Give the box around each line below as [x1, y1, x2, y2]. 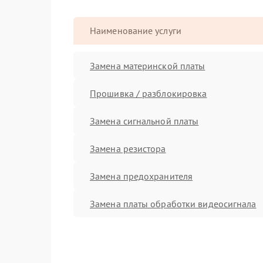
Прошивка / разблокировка [90, 87, 207, 99]
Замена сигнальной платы [90, 114, 199, 127]
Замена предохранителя [90, 170, 193, 182]
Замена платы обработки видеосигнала [90, 197, 257, 210]
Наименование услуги [90, 25, 181, 36]
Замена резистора [90, 142, 166, 154]
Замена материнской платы [90, 59, 205, 72]
